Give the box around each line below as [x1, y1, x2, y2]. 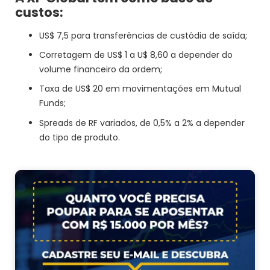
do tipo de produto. [39, 131, 121, 143]
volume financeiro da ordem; [39, 63, 163, 75]
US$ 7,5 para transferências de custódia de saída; [39, 29, 248, 42]
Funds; [39, 97, 66, 110]
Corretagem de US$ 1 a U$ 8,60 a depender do [39, 48, 233, 61]
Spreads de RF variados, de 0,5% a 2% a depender [39, 116, 245, 129]
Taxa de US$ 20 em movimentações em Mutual [39, 83, 242, 95]
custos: [15, 3, 64, 21]
